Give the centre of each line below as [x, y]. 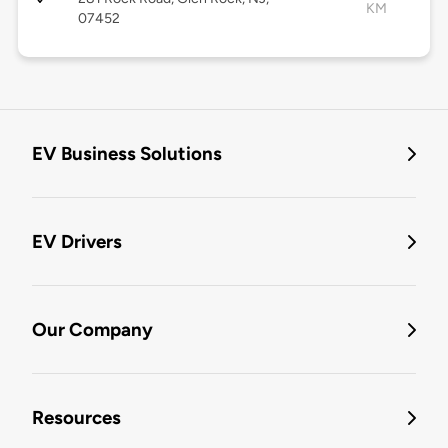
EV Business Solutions [127, 154]
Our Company [92, 330]
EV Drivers [77, 242]
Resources [76, 418]
